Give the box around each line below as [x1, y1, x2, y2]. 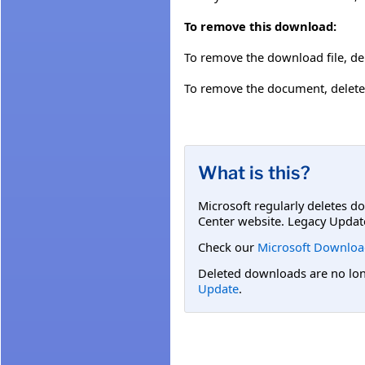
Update [198, 280, 239, 297]
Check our [198, 238, 257, 255]
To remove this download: [184, 17, 336, 34]
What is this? [198, 161, 310, 183]
